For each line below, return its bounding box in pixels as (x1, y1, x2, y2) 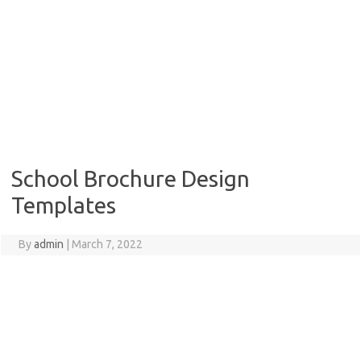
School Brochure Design (11, 166, 250, 191)
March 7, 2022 (71, 238, 143, 251)
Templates (11, 193, 116, 218)
